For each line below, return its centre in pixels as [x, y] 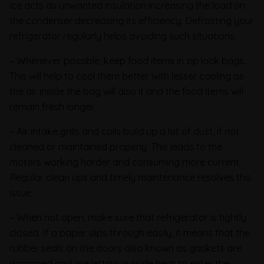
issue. [21, 192]
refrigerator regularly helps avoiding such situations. [123, 36]
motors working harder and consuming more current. [125, 162]
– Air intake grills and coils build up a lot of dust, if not [124, 131]
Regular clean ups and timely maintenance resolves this [131, 177]
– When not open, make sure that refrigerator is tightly [128, 217]
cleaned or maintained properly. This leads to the [116, 146]
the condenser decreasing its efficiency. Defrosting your [132, 20]
